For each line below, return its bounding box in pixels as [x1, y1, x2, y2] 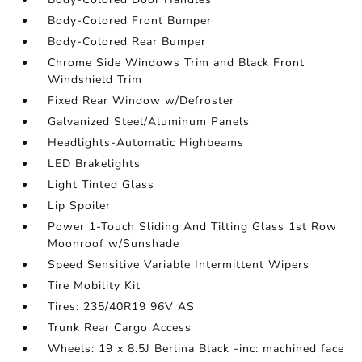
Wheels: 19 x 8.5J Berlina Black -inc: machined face [48, 341, 345, 356]
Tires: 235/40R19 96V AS [48, 299, 196, 314]
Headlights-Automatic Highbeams [48, 135, 245, 150]
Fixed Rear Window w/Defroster [48, 93, 235, 108]
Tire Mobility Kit [48, 278, 141, 293]
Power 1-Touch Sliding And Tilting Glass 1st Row [48, 219, 338, 234]
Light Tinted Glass [48, 177, 155, 192]
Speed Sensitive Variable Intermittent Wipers [48, 257, 310, 272]
